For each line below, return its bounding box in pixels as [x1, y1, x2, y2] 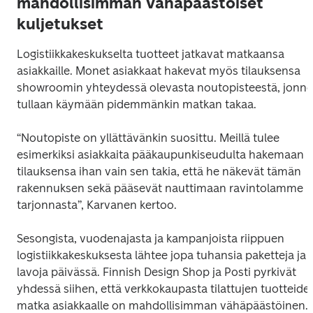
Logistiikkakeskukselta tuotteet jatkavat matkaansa [17, 47, 284, 61]
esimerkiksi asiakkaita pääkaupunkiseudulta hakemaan [17, 147, 304, 161]
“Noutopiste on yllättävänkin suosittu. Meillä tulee [17, 131, 279, 145]
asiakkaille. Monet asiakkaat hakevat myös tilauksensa [17, 64, 300, 78]
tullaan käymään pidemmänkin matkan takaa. [17, 97, 259, 111]
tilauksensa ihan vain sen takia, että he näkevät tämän [17, 164, 301, 178]
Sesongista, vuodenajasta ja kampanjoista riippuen [17, 231, 284, 245]
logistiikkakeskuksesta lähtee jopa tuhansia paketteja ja [17, 248, 306, 262]
